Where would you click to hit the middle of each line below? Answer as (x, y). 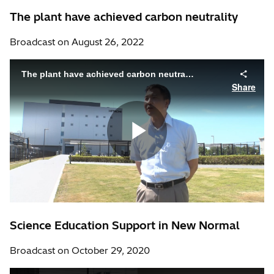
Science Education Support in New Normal (125, 225)
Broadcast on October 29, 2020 (80, 250)
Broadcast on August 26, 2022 (77, 42)
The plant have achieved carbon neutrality (124, 17)
